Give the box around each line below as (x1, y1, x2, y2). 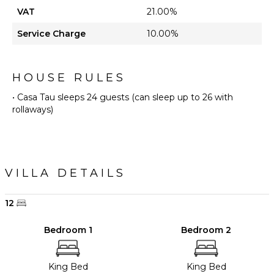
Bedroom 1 (43, 224, 92, 236)
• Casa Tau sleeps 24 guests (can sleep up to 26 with (12, 92, 233, 103)
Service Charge (17, 28, 86, 40)
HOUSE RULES (12, 71, 126, 85)
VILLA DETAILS (5, 166, 126, 180)
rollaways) (12, 104, 53, 116)
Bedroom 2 (181, 224, 231, 236)
